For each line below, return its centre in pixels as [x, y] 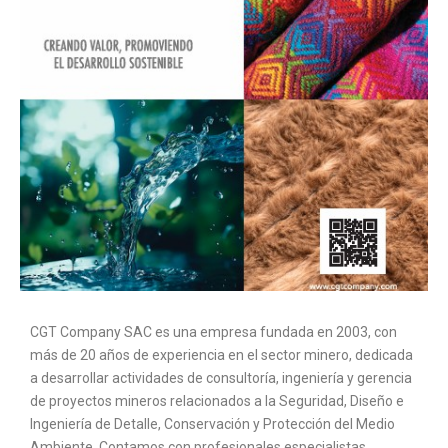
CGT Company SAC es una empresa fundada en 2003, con [213, 332]
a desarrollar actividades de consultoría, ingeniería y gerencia [221, 378]
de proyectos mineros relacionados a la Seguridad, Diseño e [217, 401]
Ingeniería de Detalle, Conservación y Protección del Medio [212, 424]
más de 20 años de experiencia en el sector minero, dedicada [221, 355]
